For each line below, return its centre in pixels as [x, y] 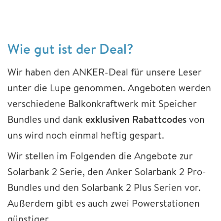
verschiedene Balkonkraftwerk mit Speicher [102, 103]
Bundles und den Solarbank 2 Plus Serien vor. [104, 187]
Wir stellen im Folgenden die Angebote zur [100, 155]
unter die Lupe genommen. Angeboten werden [109, 87]
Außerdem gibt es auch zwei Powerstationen [104, 203]
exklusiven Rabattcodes [136, 119]
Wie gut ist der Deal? [70, 48]
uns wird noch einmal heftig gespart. [86, 135]
